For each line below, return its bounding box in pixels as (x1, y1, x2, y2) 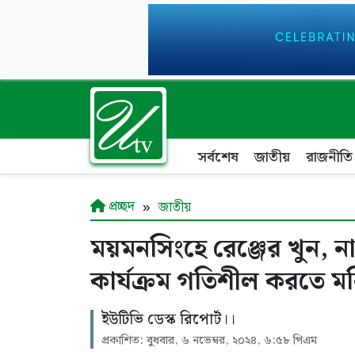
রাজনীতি (306, 146, 353, 169)
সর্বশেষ (197, 146, 239, 169)
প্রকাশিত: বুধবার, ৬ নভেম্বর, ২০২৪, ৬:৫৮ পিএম (101, 331, 317, 350)
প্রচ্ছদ (105, 196, 135, 218)
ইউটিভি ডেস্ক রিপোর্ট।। (101, 307, 235, 332)
